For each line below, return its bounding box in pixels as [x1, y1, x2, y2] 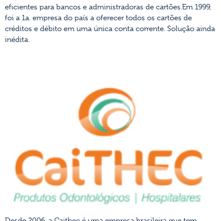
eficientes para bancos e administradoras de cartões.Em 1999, [5, 2, 211, 11]
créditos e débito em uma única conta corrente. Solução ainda [5, 24, 215, 33]
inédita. [5, 35, 30, 44]
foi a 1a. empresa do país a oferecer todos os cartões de [5, 13, 192, 22]
